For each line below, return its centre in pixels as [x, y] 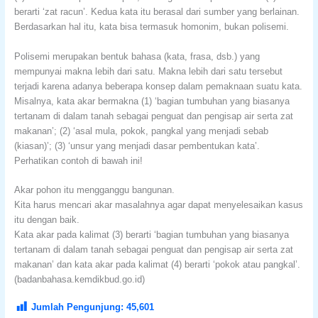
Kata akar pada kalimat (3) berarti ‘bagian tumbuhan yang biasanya [151, 235]
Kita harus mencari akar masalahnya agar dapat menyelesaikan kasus [158, 205]
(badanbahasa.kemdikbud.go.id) [79, 280]
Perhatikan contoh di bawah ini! [78, 160]
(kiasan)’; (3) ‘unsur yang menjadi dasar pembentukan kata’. [137, 146]
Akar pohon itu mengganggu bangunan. [94, 190]
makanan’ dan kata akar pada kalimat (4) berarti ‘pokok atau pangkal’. [157, 265]
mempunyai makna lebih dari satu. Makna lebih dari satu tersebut [148, 71]
